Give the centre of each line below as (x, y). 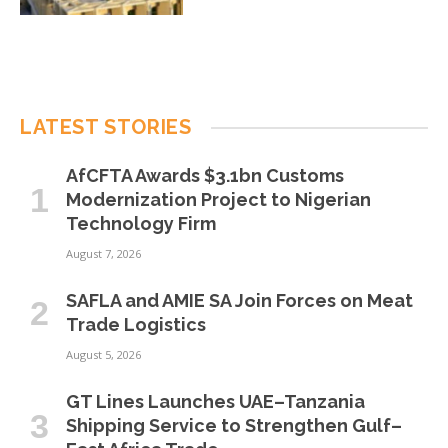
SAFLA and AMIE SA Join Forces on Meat (239, 301)
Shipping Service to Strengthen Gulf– (234, 426)
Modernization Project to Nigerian (218, 200)
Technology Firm (141, 224)
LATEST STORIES (106, 127)
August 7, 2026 (103, 254)
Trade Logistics (136, 325)
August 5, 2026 (103, 355)
